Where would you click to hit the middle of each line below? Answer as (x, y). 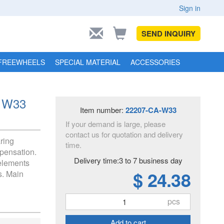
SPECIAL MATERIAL (88, 62)
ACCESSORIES (155, 62)
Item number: (102, 110)
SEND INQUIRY (168, 33)
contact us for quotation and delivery (124, 134)
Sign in (190, 8)
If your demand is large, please (115, 124)
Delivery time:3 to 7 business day (128, 160)
